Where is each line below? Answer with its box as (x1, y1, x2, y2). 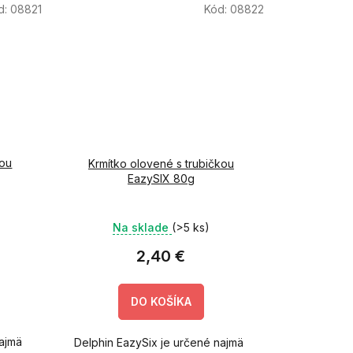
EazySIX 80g (127, 171, 195, 185)
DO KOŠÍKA (130, 294, 191, 308)
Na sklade (112, 220, 172, 234)
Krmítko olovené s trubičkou (87, 156, 234, 170)
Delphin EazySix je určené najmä (73, 335, 243, 349)
